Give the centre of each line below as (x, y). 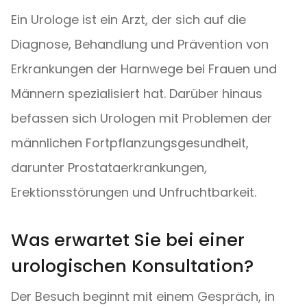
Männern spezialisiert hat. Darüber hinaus (137, 94)
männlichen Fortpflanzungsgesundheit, (130, 143)
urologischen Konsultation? (132, 266)
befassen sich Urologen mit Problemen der (142, 118)
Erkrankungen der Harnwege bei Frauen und (144, 69)
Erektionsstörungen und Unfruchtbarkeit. (134, 192)
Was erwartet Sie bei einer (128, 240)
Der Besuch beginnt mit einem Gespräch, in (143, 296)
